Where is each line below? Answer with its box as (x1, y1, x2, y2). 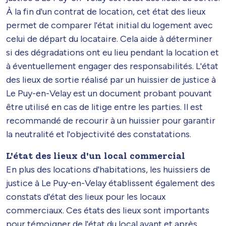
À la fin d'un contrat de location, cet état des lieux (6, 6, 206, 17)
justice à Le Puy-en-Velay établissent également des (6, 177, 215, 189)
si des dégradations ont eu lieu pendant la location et (6, 46, 219, 58)
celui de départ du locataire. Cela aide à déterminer (6, 33, 212, 44)
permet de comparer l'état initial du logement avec (6, 19, 213, 31)
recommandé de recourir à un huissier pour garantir (6, 115, 215, 126)
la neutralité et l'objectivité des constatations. (6, 128, 191, 140)
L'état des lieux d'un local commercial (6, 150, 185, 161)
